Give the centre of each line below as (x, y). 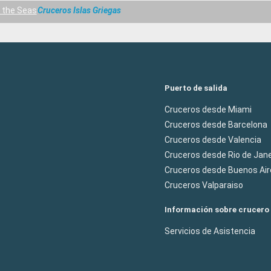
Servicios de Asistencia (210, 231)
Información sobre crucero (217, 209)
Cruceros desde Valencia (213, 139)
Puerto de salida (196, 88)
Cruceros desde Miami (208, 109)
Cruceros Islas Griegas (80, 11)
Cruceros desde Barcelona (216, 124)
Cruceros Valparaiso (204, 185)
